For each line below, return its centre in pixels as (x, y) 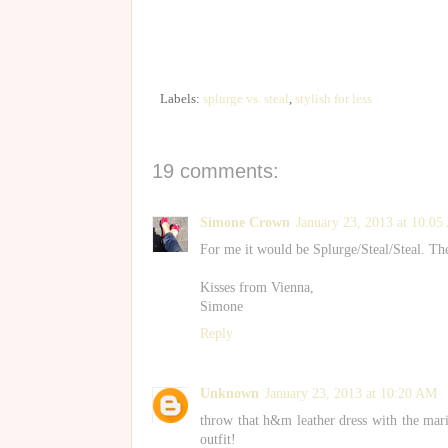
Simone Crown (245, 222)
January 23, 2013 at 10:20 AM (351, 394)
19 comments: (215, 170)
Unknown (229, 394)
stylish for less (333, 98)
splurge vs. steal (246, 98)
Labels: (181, 98)
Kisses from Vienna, (257, 287)
